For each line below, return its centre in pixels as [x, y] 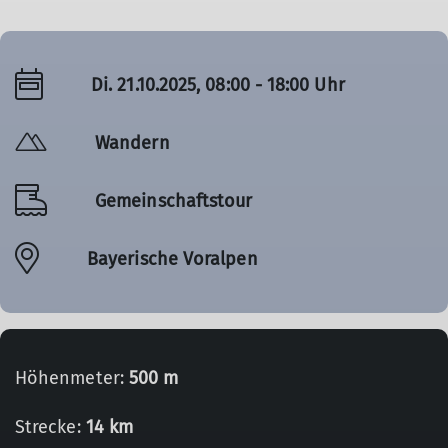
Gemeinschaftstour [174, 200]
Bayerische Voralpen [172, 258]
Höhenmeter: [72, 378]
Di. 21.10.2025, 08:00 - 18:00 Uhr [218, 84]
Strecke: [50, 427]
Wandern [132, 142]
